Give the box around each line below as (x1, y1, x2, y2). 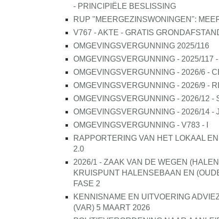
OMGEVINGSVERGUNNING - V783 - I (73, 121, 208, 129)
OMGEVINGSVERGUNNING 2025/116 (73, 42, 209, 50)
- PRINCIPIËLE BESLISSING (73, 2, 176, 10)
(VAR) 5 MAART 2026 (73, 203, 150, 212)
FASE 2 (73, 179, 100, 188)
